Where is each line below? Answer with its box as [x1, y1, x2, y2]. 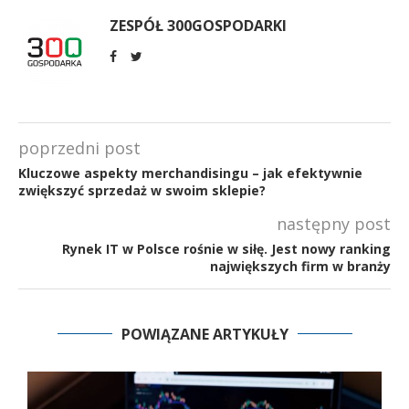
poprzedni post [18, 137, 141, 160]
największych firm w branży [210, 257, 391, 276]
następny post [277, 213, 391, 236]
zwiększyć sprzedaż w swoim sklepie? [18, 182, 266, 200]
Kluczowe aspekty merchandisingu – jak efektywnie [18, 164, 362, 183]
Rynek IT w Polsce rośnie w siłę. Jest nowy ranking [62, 240, 391, 258]
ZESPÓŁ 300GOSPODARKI [110, 16, 287, 37]
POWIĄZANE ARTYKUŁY [121, 324, 288, 345]
